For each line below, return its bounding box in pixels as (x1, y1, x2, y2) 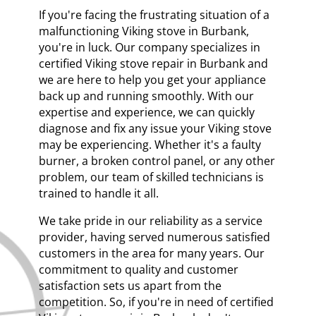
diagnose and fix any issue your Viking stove (38, 120, 272, 136)
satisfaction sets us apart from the (38, 277, 221, 293)
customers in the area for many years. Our (38, 245, 265, 261)
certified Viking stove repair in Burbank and (38, 55, 268, 71)
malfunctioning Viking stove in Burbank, (38, 23, 249, 39)
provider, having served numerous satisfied (38, 229, 270, 245)
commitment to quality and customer (38, 261, 238, 277)
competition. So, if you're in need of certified (38, 293, 274, 310)
